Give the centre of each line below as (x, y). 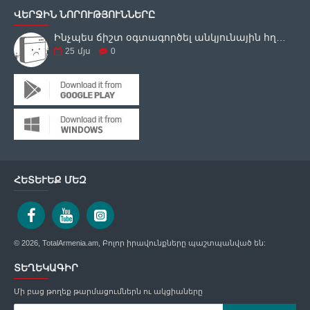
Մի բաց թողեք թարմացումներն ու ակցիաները (108, 291)
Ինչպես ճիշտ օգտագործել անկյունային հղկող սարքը (281, 37)
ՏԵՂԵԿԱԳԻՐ (46, 268)
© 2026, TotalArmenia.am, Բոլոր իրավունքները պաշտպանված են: (140, 243)
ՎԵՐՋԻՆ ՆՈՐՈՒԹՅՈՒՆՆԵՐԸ (84, 14)
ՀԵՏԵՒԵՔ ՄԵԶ (46, 180)
